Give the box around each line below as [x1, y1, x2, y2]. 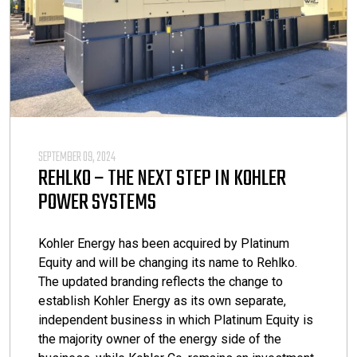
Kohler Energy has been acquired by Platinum [38, 235, 289, 251]
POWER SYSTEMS [38, 185, 156, 220]
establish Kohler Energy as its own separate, [38, 292, 286, 308]
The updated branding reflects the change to [38, 273, 283, 289]
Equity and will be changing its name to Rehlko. [38, 254, 297, 270]
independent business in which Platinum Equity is [38, 312, 313, 328]
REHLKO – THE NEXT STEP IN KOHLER [38, 161, 286, 196]
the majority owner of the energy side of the [38, 331, 281, 347]
